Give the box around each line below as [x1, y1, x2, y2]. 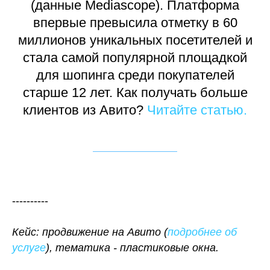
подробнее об [168, 226, 237, 239]
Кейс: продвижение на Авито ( [12, 226, 168, 239]
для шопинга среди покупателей [36, 67, 234, 83]
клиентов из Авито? [23, 102, 147, 118]
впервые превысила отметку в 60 [33, 15, 237, 31]
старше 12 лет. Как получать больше [22, 85, 248, 101]
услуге [12, 242, 46, 254]
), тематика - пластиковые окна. [46, 242, 219, 254]
